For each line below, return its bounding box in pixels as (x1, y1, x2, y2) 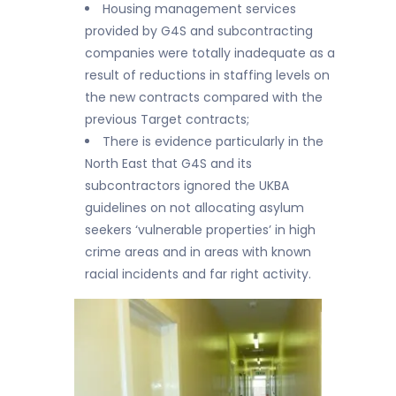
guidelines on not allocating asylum (85, 199, 304, 217)
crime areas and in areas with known (85, 243, 311, 261)
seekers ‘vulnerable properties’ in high (85, 221, 316, 239)
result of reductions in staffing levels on (85, 66, 330, 84)
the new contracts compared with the (85, 88, 323, 106)
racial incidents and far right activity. (85, 265, 311, 283)
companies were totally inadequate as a (85, 44, 335, 62)
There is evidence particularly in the (103, 133, 324, 150)
